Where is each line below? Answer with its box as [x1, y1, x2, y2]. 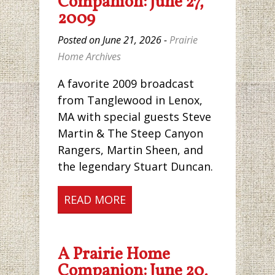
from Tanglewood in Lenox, [58, 92, 203, 107]
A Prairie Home [58, 242, 170, 266]
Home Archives [58, 50, 121, 64]
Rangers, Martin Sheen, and [58, 142, 203, 157]
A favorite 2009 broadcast [58, 76, 194, 91]
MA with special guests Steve [58, 109, 211, 124]
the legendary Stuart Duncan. [58, 158, 213, 174]
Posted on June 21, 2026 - [58, 33, 169, 47]
